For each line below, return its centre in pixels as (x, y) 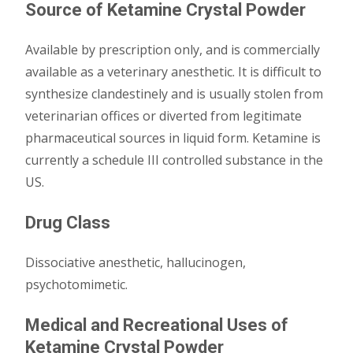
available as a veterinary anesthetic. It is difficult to (173, 72)
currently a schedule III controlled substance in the (174, 160)
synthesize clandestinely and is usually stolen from (174, 94)
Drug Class (68, 223)
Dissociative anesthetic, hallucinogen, (136, 262)
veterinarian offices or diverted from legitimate (163, 116)
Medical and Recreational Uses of (157, 325)
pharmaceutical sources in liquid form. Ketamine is (173, 138)
